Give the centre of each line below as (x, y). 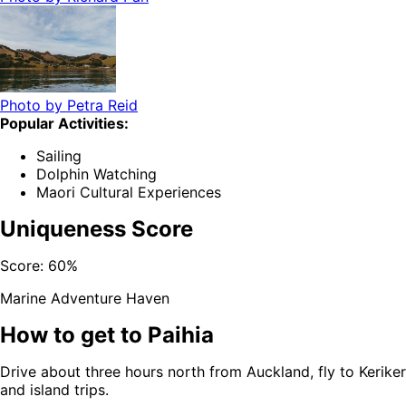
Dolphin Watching (97, 174)
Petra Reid (102, 106)
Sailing (59, 156)
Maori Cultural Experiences (129, 193)
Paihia (181, 335)
